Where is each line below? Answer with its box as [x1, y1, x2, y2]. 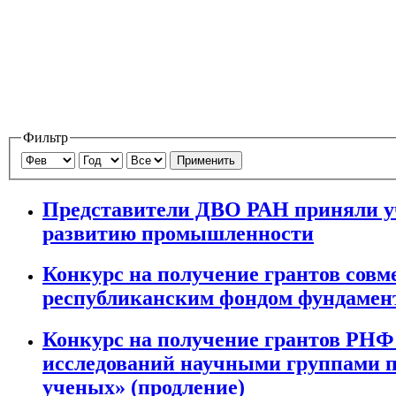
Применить [177, 153, 235, 167]
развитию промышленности [42, 221, 314, 245]
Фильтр [23, 130, 68, 146]
